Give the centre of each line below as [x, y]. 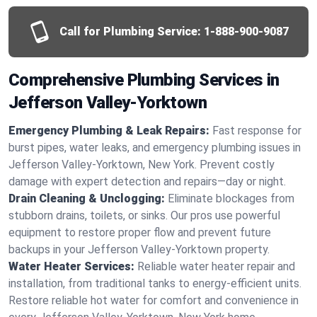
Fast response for [257, 131]
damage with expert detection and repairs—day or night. [147, 181]
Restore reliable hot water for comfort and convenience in [154, 300]
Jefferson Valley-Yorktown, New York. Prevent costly [142, 165]
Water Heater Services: [71, 266]
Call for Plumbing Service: [130, 31]
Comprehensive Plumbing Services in [144, 80]
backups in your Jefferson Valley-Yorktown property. [139, 249]
